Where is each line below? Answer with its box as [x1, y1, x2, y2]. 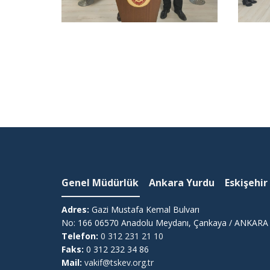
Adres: [61, 204, 89, 215]
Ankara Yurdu [149, 176, 215, 189]
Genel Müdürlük [61, 176, 139, 189]
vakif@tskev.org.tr [84, 257, 154, 268]
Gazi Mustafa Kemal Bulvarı [89, 204, 199, 215]
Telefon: [61, 230, 98, 242]
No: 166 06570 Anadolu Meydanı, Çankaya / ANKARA [61, 217, 268, 228]
